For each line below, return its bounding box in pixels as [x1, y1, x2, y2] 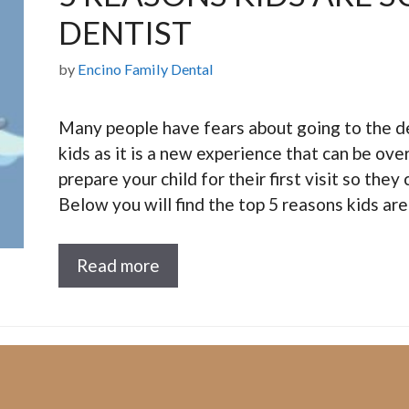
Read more [77, 254, 161, 276]
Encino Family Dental [78, 60, 215, 79]
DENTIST [58, 13, 193, 52]
